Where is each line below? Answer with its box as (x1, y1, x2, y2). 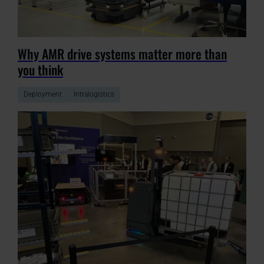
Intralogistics (74, 90, 114, 99)
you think (18, 60, 63, 80)
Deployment (24, 90, 62, 99)
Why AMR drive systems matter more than (18, 44, 227, 64)
